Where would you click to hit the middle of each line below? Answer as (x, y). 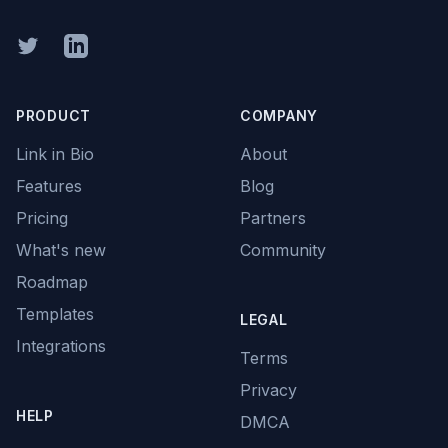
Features (49, 186)
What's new (61, 250)
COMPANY (279, 115)
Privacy (268, 390)
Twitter (41, 45)
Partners (273, 218)
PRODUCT (53, 115)
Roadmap (52, 282)
